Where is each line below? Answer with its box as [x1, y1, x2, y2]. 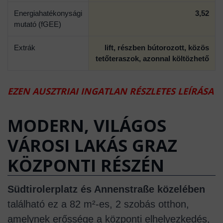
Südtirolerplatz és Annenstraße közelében [7, 183, 205, 195]
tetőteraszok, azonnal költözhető [96, 54, 209, 63]
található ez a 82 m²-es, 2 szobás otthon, [7, 198, 189, 210]
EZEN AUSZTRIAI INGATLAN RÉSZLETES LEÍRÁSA [7, 85, 214, 97]
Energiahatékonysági [14, 8, 82, 17]
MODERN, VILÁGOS [7, 113, 166, 137]
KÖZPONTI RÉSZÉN [7, 153, 164, 177]
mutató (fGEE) [14, 19, 61, 28]
